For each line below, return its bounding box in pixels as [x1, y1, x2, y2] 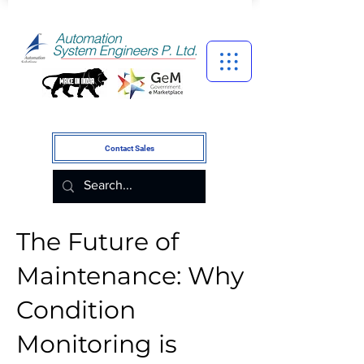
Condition [16, 295, 136, 325]
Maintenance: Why [16, 261, 244, 291]
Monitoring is [16, 329, 177, 359]
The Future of [16, 227, 179, 257]
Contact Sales [104, 143, 154, 153]
